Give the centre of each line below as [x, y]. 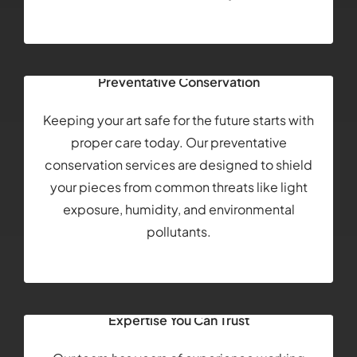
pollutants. [178, 231]
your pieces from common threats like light [178, 186]
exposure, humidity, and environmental [178, 209]
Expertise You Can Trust [178, 320]
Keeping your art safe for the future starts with [178, 120]
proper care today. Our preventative [178, 142]
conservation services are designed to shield [178, 164]
